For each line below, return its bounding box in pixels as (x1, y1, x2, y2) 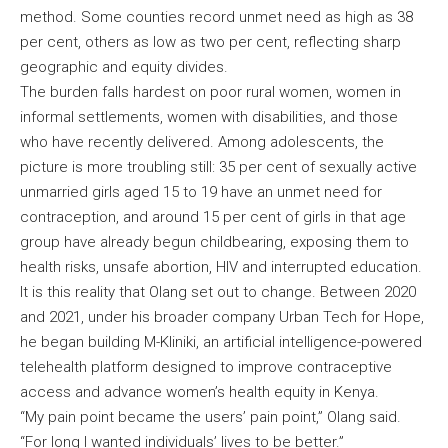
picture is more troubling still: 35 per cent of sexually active (20, 157, 417, 176)
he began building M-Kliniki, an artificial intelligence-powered (20, 332, 422, 351)
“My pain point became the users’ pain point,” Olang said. (20, 407, 401, 426)
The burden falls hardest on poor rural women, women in (20, 82, 401, 101)
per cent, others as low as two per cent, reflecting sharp (20, 32, 401, 51)
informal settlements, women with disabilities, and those (20, 107, 398, 126)
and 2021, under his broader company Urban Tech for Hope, (20, 307, 424, 326)
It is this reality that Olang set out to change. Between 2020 (20, 282, 416, 301)
